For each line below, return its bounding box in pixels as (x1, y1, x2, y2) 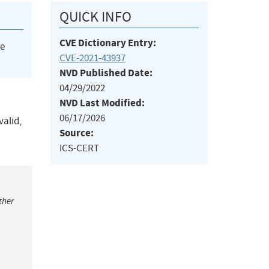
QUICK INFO (59, 8, 131, 26)
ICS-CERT (59, 142, 99, 155)
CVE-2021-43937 (59, 52, 125, 65)
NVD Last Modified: (59, 96, 145, 110)
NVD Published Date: (59, 66, 153, 80)
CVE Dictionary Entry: (59, 36, 156, 50)
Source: (59, 126, 94, 141)
